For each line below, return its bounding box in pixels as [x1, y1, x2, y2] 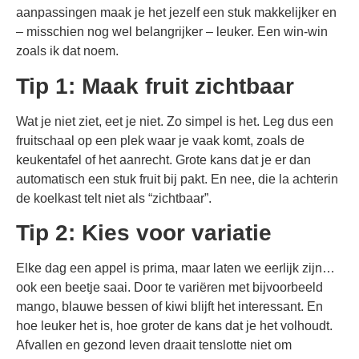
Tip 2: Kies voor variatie [16, 220, 272, 246]
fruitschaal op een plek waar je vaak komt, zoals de [16, 133, 305, 147]
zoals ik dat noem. [16, 44, 119, 58]
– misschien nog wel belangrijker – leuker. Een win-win [16, 25, 328, 39]
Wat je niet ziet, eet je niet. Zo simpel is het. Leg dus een [16, 114, 333, 128]
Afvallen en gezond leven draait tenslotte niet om [16, 338, 292, 353]
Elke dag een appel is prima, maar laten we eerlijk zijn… [16, 261, 335, 276]
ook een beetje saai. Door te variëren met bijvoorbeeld [16, 280, 323, 295]
